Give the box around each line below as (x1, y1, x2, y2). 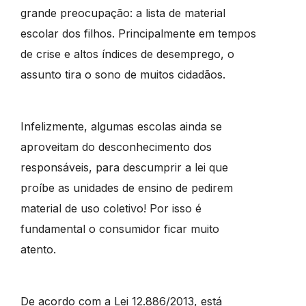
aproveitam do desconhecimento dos (20, 140, 212, 154)
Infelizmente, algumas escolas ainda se (20, 120, 222, 134)
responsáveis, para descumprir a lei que (20, 161, 228, 175)
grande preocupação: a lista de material (20, 6, 225, 20)
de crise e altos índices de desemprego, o (20, 47, 234, 61)
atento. (20, 242, 56, 257)
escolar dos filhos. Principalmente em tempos (20, 27, 256, 41)
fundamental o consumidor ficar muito (20, 222, 219, 236)
